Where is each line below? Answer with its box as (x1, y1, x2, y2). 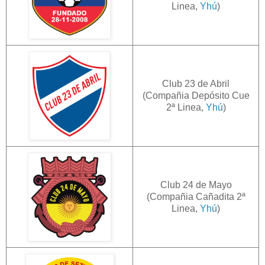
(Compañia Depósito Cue (142, 90, 250, 101)
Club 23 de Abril (162, 78, 230, 89)
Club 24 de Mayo (160, 179, 232, 190)
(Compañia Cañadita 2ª (146, 191, 245, 202)
